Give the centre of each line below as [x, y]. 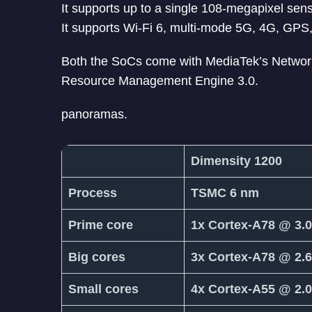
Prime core [101, 225]
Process [93, 193]
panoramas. [94, 115]
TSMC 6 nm [225, 193]
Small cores [103, 289]
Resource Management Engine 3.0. [160, 81]
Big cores [97, 257]
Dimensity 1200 [236, 161]
